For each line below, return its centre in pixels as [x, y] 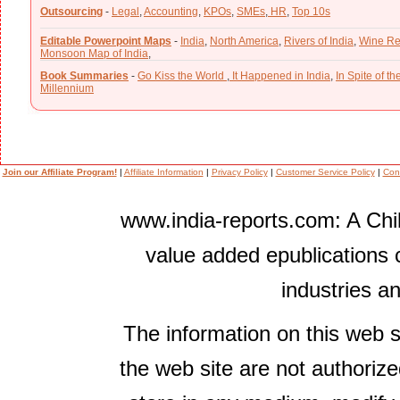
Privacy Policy [239, 172]
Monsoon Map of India [94, 54]
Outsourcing [71, 12]
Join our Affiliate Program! [59, 172]
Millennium [67, 89]
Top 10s [311, 12]
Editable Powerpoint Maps [106, 42]
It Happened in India [280, 76]
